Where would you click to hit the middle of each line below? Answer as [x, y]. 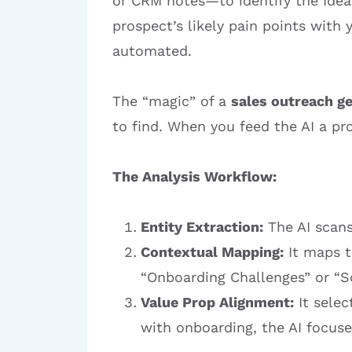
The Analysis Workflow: [194, 176]
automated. [152, 51]
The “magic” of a [172, 101]
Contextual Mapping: [212, 252]
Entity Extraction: [202, 227]
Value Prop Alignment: [217, 302]
